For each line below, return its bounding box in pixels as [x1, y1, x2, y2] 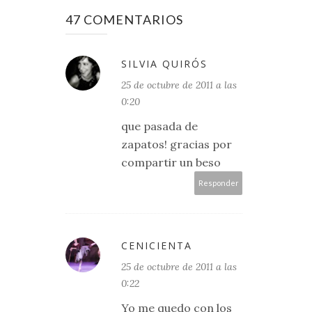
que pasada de [121, 119, 198, 133]
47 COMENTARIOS [65, 12, 183, 27]
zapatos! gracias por [121, 137, 232, 151]
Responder [198, 178, 239, 187]
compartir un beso [121, 155, 221, 169]
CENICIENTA [121, 239, 192, 252]
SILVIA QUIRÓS [121, 57, 208, 70]
